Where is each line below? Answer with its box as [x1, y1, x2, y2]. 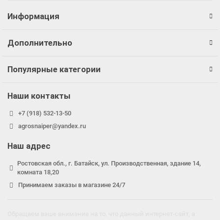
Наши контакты [7, 91, 71, 101]
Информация [7, 11, 59, 21]
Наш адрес [7, 141, 51, 151]
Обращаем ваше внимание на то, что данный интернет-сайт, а [7, 210, 195, 218]
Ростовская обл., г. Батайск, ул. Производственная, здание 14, [17, 160, 201, 167]
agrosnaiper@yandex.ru [18, 122, 86, 130]
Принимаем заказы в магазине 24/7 [18, 181, 125, 189]
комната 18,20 [17, 168, 59, 176]
